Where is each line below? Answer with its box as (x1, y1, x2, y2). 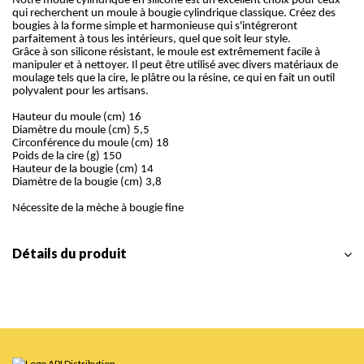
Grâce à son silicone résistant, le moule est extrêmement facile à (12, 46, 320, 59)
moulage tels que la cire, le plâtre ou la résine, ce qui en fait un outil (12, 72, 335, 85)
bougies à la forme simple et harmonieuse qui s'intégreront (12, 20, 297, 33)
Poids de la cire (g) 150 (12, 150, 122, 163)
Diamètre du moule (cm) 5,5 (12, 124, 149, 137)
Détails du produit (12, 245, 127, 262)
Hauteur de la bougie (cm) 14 (12, 163, 154, 176)
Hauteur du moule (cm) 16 (12, 111, 141, 124)
